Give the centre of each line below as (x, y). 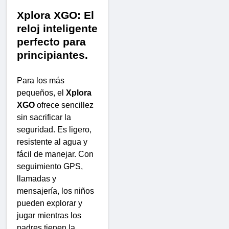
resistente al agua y (52, 142)
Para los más (41, 81)
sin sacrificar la (44, 118)
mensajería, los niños (55, 191)
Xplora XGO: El (55, 16)
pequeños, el (41, 93)
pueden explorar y (50, 203)
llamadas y (37, 179)
